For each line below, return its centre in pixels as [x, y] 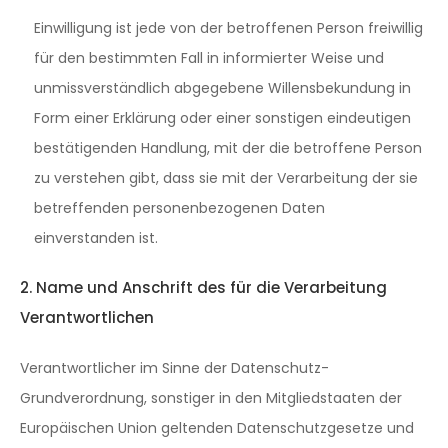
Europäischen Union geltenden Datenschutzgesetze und [217, 428]
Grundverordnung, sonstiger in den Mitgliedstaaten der [211, 398]
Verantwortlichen [87, 317]
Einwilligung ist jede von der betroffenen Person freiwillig [228, 28]
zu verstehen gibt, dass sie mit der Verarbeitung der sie [226, 178]
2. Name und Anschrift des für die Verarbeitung [203, 287]
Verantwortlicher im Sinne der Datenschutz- [174, 368]
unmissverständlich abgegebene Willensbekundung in [222, 88]
